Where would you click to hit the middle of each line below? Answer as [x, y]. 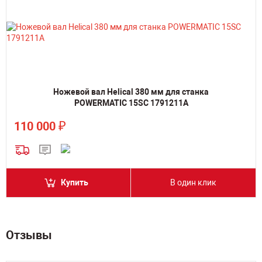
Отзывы [29, 235]
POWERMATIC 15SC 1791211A [131, 103]
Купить [75, 182]
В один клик [193, 182]
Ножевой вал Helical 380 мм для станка [131, 92]
